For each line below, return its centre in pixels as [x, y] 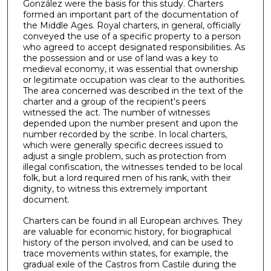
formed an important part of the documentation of [130, 15]
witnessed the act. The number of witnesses [116, 113]
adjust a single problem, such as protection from [124, 156]
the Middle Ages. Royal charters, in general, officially [132, 26]
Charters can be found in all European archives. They [132, 220]
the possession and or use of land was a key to [120, 58]
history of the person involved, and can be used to [128, 242]
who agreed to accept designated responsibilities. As [134, 47]
